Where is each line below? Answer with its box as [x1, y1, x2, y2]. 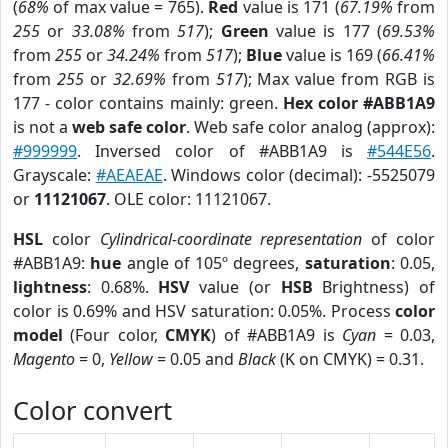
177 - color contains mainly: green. [13, 92, 283, 114]
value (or [189, 276, 281, 298]
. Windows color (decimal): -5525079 [162, 164, 436, 186]
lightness [13, 276, 87, 298]
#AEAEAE [95, 164, 163, 186]
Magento [13, 348, 75, 370]
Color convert [13, 393, 172, 427]
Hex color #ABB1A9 [282, 92, 435, 114]
